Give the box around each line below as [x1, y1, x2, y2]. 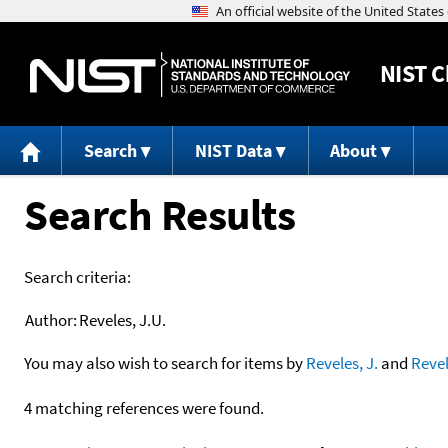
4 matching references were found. [24, 396, 264, 419]
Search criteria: [24, 265, 131, 288]
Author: [25, 308, 77, 331]
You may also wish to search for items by [24, 351, 306, 374]
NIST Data [194, 139, 272, 163]
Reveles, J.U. [79, 308, 166, 331]
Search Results [24, 186, 295, 242]
